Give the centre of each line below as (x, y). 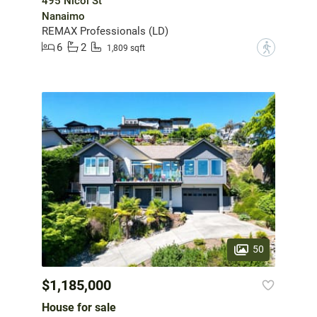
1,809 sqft (126, 48)
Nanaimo (63, 16)
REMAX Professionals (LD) (105, 31)
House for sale (79, 308)
